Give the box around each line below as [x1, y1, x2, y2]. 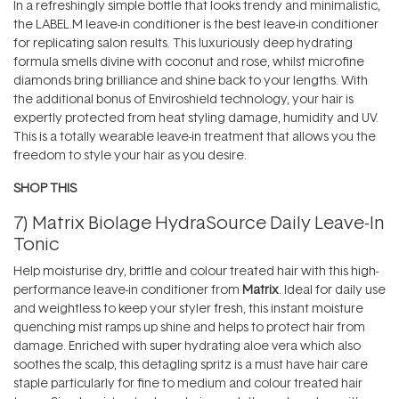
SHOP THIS [13, 178, 77, 196]
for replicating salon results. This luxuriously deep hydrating [13, 33, 353, 51]
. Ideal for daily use [279, 280, 386, 297]
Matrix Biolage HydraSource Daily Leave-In [32, 208, 384, 234]
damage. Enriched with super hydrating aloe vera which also [13, 336, 361, 354]
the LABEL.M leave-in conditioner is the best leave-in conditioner [13, 14, 379, 32]
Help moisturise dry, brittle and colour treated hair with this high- [13, 261, 379, 279]
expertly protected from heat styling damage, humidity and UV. [13, 108, 379, 126]
